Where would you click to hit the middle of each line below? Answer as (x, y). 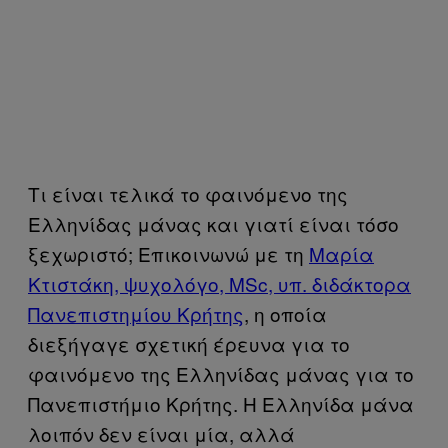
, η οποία (285, 313)
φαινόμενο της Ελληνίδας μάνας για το (221, 373)
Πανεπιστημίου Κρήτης (136, 313)
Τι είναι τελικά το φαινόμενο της (188, 193)
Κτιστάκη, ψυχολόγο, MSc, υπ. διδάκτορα (219, 283)
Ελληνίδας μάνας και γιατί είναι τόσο (213, 223)
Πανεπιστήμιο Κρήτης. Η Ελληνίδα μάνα (221, 403)
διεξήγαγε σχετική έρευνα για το (189, 343)
